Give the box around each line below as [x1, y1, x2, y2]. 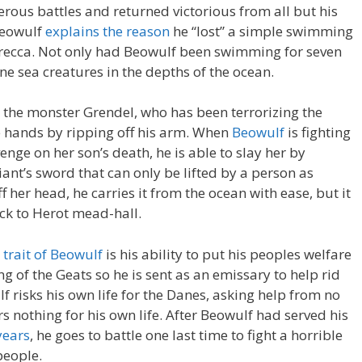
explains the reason [45, 21, 170, 40]
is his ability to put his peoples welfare [103, 244, 351, 263]
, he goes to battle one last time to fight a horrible [30, 325, 343, 344]
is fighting [284, 123, 351, 141]
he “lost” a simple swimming [170, 21, 353, 40]
